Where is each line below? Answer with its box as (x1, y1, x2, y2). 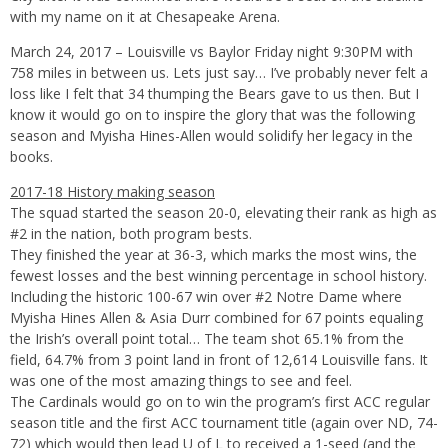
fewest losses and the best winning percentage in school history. (10, 265, 427, 285)
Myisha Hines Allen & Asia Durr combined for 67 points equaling (10, 307, 423, 327)
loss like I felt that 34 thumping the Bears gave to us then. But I (10, 83, 419, 103)
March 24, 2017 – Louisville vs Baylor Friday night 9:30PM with (10, 41, 413, 61)
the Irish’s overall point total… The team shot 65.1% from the (10, 328, 404, 348)
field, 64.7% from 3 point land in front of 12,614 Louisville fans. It (10, 349, 428, 369)
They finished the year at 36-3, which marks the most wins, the (10, 244, 417, 264)
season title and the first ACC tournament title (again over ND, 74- (10, 412, 438, 432)
